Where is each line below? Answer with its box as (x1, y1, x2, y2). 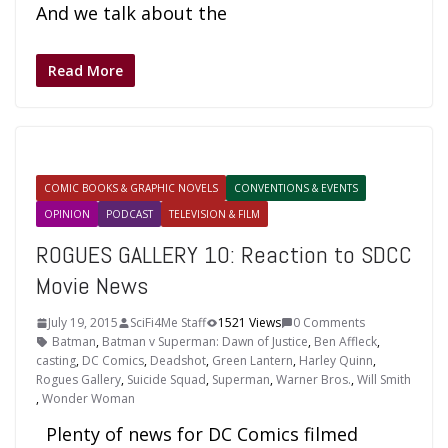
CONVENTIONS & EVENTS (234, 181, 358, 195)
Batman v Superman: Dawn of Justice (102, 333, 308, 350)
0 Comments (293, 314, 365, 331)
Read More (48, 61, 123, 80)
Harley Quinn (299, 352, 373, 369)
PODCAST (106, 207, 153, 221)
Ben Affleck (314, 333, 377, 350)
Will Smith (357, 371, 411, 388)
